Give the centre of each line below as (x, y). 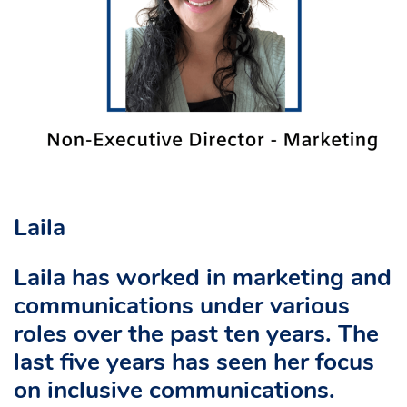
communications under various (182, 307)
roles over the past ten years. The (196, 335)
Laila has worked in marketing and (203, 279)
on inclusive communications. (174, 392)
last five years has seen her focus (194, 363)
